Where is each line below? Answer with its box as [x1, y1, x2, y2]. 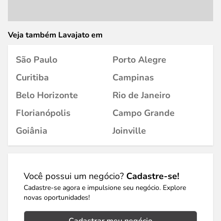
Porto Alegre [112, 54, 166, 66]
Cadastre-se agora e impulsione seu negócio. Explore [24, 183, 186, 192]
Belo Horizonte [16, 89, 78, 101]
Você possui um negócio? [24, 170, 126, 182]
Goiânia [16, 125, 47, 137]
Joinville [112, 125, 146, 137]
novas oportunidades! [24, 193, 90, 202]
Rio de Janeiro [112, 89, 170, 101]
